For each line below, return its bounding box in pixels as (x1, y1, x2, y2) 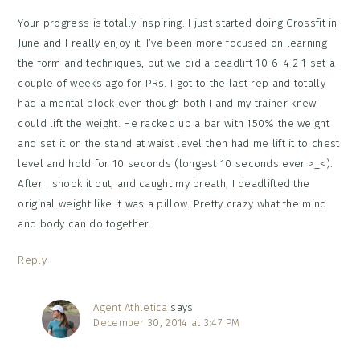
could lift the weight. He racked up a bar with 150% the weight (18, 117, 329, 131)
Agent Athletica (93, 301, 167, 314)
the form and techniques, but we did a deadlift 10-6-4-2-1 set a (18, 56, 336, 71)
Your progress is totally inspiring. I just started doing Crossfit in (18, 16, 337, 31)
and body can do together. (18, 217, 151, 231)
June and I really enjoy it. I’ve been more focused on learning (18, 36, 327, 51)
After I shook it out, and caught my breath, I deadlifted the (18, 177, 310, 191)
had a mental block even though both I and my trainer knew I (18, 96, 323, 111)
